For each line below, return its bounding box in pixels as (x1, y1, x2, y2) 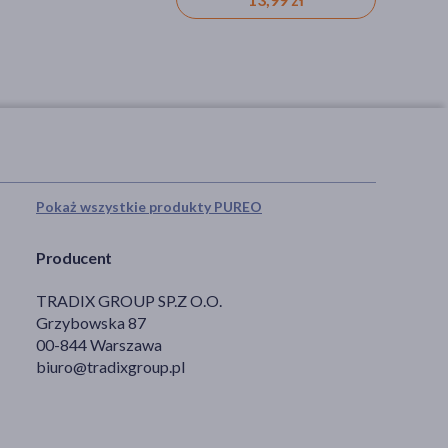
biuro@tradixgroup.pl (36, 356, 185, 376)
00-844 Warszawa (36, 334, 162, 354)
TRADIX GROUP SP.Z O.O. (36, 290, 222, 310)
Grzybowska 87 (36, 312, 146, 332)
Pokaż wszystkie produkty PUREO (36, 197, 262, 215)
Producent (36, 247, 113, 267)
